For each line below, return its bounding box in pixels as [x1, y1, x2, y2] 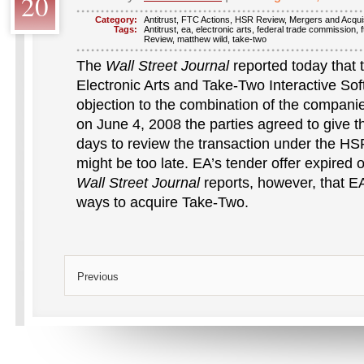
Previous [77, 271, 119, 283]
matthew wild [177, 34, 227, 44]
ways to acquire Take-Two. [76, 194, 249, 210]
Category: [95, 15, 137, 24]
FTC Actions [181, 15, 230, 24]
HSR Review [235, 15, 284, 24]
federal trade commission [257, 24, 356, 34]
